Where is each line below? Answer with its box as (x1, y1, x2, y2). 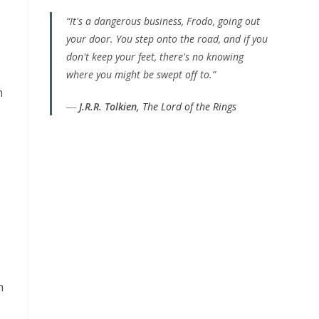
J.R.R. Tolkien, (79, 100, 142, 113)
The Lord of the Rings (142, 100, 236, 113)
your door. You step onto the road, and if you (66, 32, 268, 46)
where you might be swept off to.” (66, 68, 216, 81)
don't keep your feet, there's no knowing (66, 50, 244, 63)
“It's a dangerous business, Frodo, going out (66, 14, 260, 28)
